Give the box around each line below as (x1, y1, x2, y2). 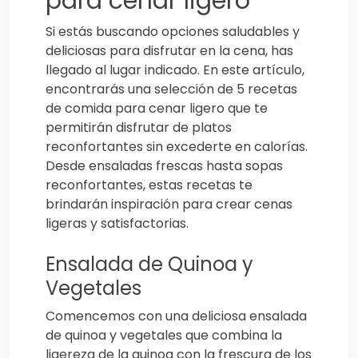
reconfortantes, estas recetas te (46, 175, 253, 194)
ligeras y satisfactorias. (46, 213, 189, 233)
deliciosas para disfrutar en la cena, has (46, 41, 293, 60)
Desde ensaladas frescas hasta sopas (46, 156, 283, 175)
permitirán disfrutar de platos (46, 117, 232, 137)
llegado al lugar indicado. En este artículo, (46, 60, 304, 79)
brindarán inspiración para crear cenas (46, 194, 292, 213)
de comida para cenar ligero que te (46, 98, 268, 117)
